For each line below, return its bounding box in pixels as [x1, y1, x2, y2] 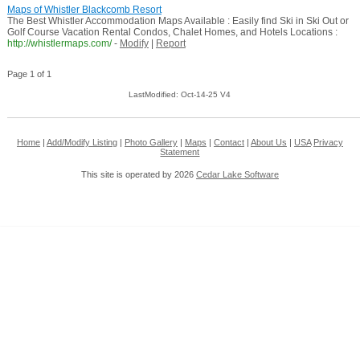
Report [155, 38, 186, 50]
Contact [213, 137, 244, 148]
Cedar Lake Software [195, 170, 279, 180]
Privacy [313, 137, 343, 148]
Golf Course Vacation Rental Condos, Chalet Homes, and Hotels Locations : [6, 27, 337, 39]
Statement [160, 147, 200, 157]
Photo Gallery [124, 137, 178, 148]
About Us [250, 137, 287, 148]
